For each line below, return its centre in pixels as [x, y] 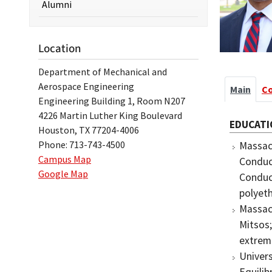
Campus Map [65, 159]
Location [60, 49]
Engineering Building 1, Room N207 [112, 101]
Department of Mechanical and [103, 72]
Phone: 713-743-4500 [82, 144]
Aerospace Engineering [86, 86]
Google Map [63, 174]
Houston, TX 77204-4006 [89, 130]
